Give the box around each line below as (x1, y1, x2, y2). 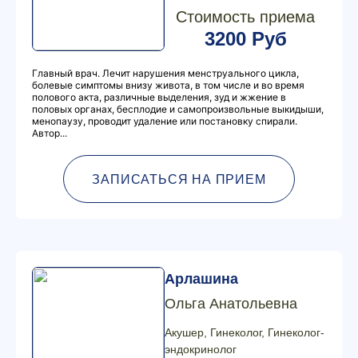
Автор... (32, 127, 67, 139)
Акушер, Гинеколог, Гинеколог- (165, 326, 324, 339)
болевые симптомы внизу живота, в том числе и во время (32, 79, 304, 91)
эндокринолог (165, 343, 237, 356)
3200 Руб (204, 28, 287, 50)
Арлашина (165, 271, 238, 287)
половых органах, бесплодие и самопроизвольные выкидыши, (32, 103, 324, 115)
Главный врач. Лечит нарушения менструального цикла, (32, 67, 299, 79)
